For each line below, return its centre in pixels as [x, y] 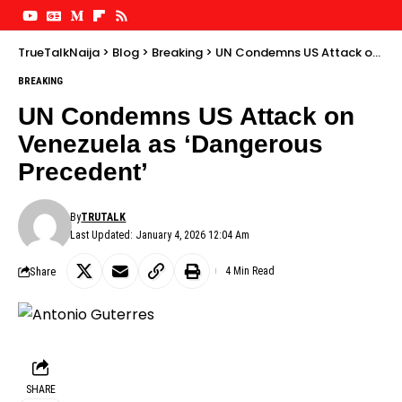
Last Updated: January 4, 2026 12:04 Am [160, 235]
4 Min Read [250, 271]
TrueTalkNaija [59, 52]
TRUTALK [104, 217]
